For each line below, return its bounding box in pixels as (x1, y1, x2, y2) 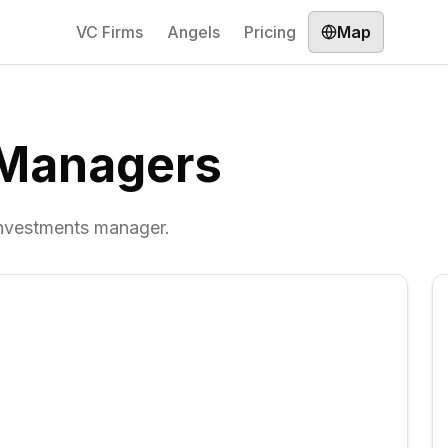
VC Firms (76, 22, 143, 42)
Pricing (244, 22, 296, 42)
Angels (167, 22, 220, 42)
